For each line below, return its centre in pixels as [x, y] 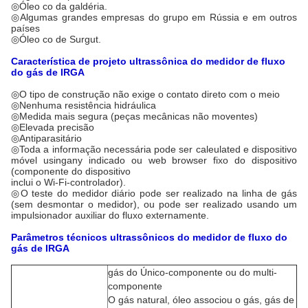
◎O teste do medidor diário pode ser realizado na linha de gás [154, 193]
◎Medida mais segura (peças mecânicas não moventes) [134, 116]
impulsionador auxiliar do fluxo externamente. [110, 215]
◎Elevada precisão [53, 127]
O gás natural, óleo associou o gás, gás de [201, 300]
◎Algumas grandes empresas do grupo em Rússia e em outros [154, 17]
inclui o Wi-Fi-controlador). [68, 182]
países [25, 28]
